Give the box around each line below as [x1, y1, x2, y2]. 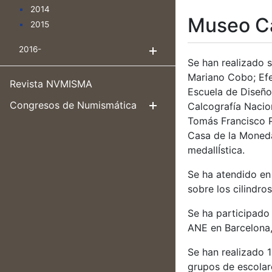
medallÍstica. [188, 144, 245, 157]
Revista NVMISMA [10, 78, 92, 90]
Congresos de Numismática [10, 99, 137, 111]
